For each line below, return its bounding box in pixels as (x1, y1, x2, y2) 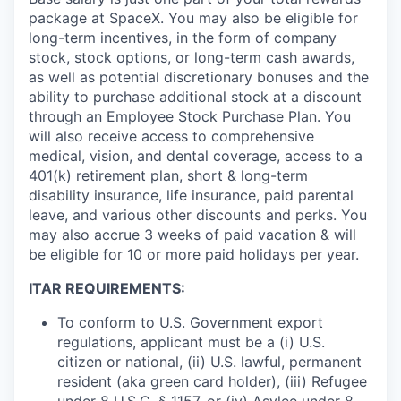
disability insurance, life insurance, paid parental (29, 186, 354, 205)
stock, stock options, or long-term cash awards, (29, 48, 354, 67)
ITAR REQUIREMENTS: (29, 279, 185, 298)
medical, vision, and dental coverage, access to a (29, 147, 363, 166)
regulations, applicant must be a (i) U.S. (57, 333, 325, 352)
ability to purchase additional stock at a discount (29, 88, 362, 107)
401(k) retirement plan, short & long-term (29, 166, 308, 185)
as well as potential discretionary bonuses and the (29, 68, 369, 87)
